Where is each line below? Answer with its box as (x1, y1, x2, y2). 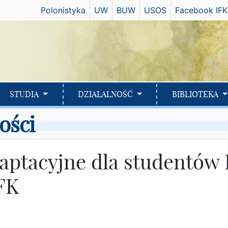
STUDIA (10, 89, 41, 100)
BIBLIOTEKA (172, 89, 220, 100)
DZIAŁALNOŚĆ (78, 89, 135, 100)
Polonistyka (41, 5, 85, 15)
